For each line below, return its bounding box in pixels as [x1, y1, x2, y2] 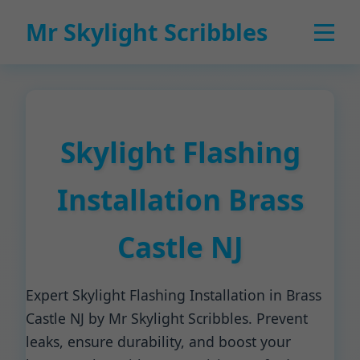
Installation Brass [56, 180, 304, 219]
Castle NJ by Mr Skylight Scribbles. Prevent [26, 309, 308, 328]
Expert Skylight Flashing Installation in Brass [26, 285, 321, 305]
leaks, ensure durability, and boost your [26, 332, 291, 351]
